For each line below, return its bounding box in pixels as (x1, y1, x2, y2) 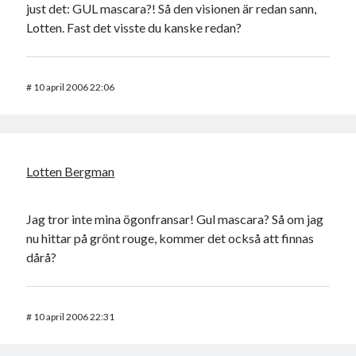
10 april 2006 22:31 (33, 311, 115, 323)
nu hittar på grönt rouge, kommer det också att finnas (26, 230, 315, 246)
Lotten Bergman (26, 164, 115, 180)
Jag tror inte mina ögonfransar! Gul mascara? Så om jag (26, 211, 324, 227)
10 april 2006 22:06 (33, 81, 115, 94)
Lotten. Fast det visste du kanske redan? (26, 20, 242, 36)
